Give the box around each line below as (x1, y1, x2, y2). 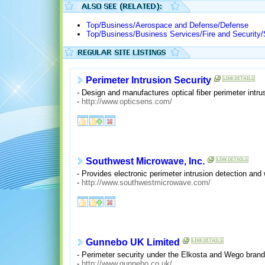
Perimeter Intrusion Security (85, 75, 211, 86)
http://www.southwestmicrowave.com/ (81, 177, 211, 187)
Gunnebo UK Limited (85, 237, 180, 248)
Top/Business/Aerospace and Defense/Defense (86, 21, 248, 30)
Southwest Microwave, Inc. (85, 156, 205, 167)
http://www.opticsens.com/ (81, 96, 172, 106)
